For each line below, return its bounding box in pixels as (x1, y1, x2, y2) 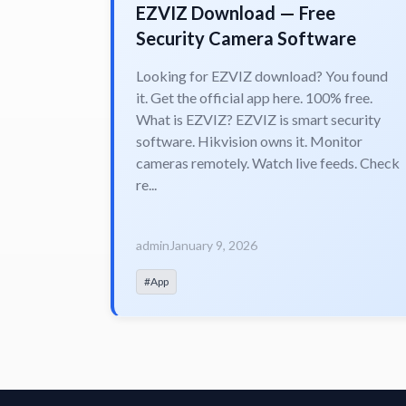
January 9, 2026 (169, 237, 257, 253)
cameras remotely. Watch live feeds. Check (136, 153, 400, 171)
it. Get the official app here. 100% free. (136, 88, 372, 106)
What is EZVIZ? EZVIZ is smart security (136, 110, 381, 128)
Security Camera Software (136, 26, 356, 49)
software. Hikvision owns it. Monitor (136, 131, 362, 150)
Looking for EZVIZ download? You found (136, 66, 388, 84)
